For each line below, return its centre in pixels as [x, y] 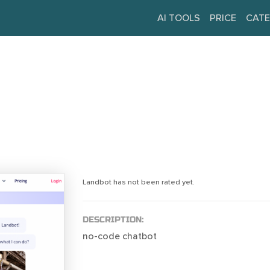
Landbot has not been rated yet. [138, 182]
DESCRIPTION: [113, 220]
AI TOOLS [179, 18]
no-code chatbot [119, 236]
